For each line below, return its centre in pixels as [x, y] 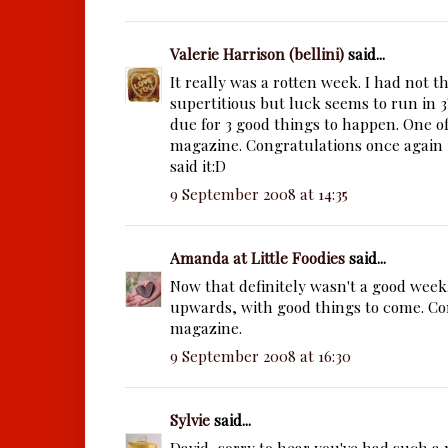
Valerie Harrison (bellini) [257, 54]
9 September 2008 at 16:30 [260, 356]
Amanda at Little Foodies [257, 258]
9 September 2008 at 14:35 [259, 194]
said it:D [198, 166]
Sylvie [190, 420]
